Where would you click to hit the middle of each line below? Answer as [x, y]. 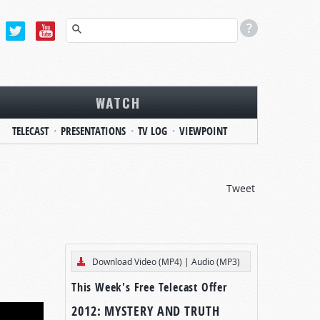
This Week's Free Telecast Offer [149, 287]
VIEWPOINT [203, 131]
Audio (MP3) [216, 261]
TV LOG [152, 131]
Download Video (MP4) [137, 261]
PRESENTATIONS [93, 131]
